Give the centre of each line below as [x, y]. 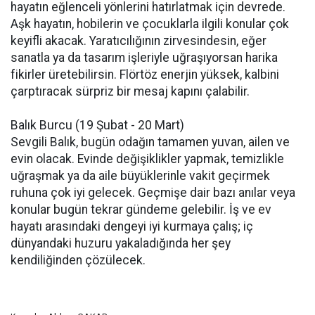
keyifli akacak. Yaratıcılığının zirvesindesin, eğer [139, 41]
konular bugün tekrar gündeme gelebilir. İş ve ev [141, 210]
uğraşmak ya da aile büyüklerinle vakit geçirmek [140, 176]
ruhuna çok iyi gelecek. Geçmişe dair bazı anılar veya [153, 193]
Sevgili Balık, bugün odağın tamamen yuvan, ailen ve [150, 142]
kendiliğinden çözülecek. [78, 260]
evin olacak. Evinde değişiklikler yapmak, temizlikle [147, 159]
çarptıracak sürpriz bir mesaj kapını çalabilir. [130, 91]
